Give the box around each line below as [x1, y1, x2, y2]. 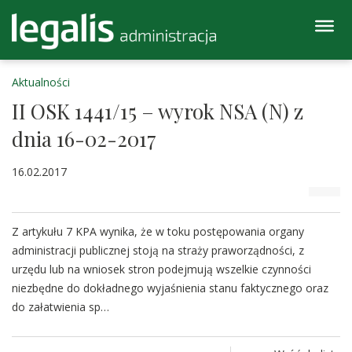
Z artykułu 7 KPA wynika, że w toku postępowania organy [12, 224, 304, 239]
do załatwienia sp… [12, 299, 109, 314]
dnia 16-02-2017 [12, 125, 156, 152]
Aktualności [12, 75, 70, 90]
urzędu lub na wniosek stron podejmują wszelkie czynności [12, 262, 311, 277]
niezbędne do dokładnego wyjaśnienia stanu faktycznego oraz [12, 280, 328, 295]
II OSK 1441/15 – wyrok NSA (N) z [12, 97, 303, 125]
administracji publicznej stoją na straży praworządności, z [12, 243, 304, 258]
